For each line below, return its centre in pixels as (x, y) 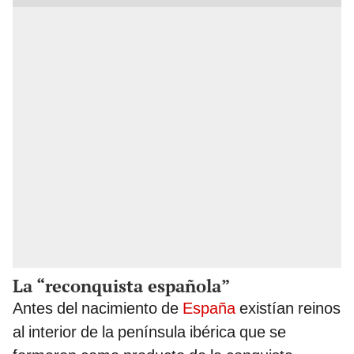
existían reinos (288, 309)
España (209, 309)
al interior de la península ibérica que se (149, 332)
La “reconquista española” (121, 286)
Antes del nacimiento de (98, 309)
